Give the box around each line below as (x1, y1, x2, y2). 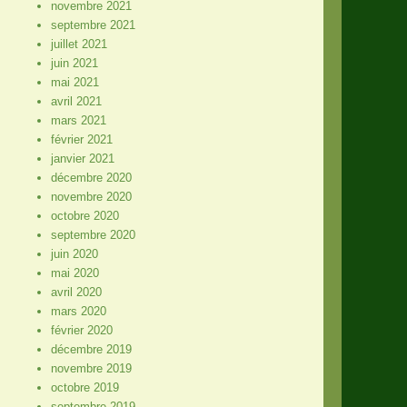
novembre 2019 (50, 361, 132, 375)
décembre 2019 (50, 342, 132, 356)
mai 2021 (50, 74, 99, 89)
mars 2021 (50, 113, 106, 127)
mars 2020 (50, 303, 106, 318)
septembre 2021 (50, 17, 135, 32)
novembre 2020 (50, 189, 132, 203)
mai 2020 (50, 265, 99, 280)
